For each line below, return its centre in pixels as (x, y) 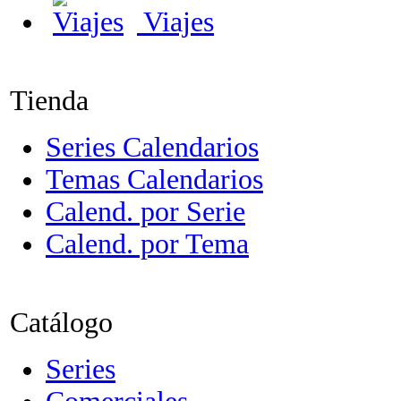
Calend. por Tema (147, 244)
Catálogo (61, 323)
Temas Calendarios (154, 179)
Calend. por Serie (145, 212)
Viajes (175, 22)
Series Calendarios (152, 147)
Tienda (49, 101)
